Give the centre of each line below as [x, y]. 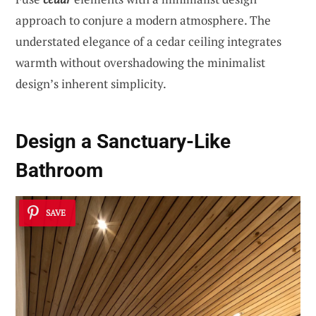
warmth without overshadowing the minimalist [140, 62]
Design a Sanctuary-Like [123, 142]
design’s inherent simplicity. [91, 83]
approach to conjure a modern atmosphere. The [143, 20]
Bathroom [59, 171]
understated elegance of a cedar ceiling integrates [148, 41]
